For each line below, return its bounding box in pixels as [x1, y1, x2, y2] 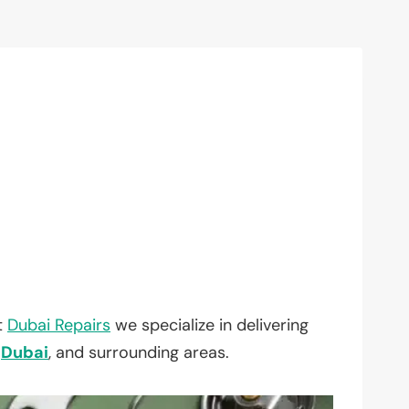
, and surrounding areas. [48, 341, 229, 363]
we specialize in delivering [110, 313, 309, 336]
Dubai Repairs [7, 313, 110, 336]
